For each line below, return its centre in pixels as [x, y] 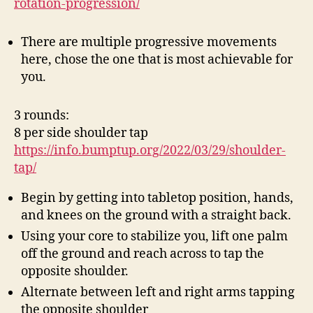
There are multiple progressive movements [149, 42]
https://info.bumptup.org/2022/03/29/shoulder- [150, 151]
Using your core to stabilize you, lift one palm [154, 236]
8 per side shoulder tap [81, 133]
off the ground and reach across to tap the [143, 254]
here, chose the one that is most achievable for [157, 60]
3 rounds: [42, 116]
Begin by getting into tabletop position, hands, [157, 198]
